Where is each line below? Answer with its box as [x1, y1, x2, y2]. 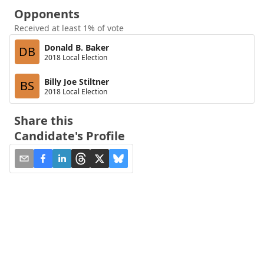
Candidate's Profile [14, 128, 125, 144]
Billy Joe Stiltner [44, 75, 109, 87]
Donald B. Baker [44, 41, 109, 53]
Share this [14, 113, 73, 128]
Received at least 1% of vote [14, 22, 124, 34]
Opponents [14, 6, 80, 22]
